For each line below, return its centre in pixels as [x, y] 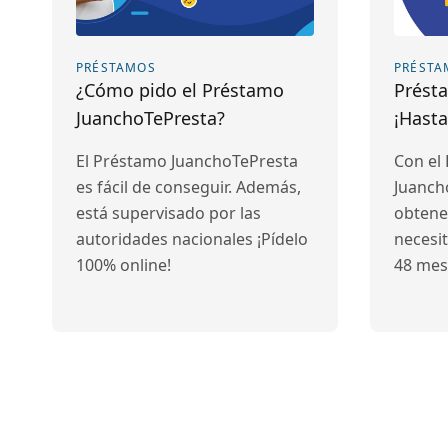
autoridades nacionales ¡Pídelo [192, 239]
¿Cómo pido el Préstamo [180, 90]
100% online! [123, 265]
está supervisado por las [168, 213]
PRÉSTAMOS [116, 67]
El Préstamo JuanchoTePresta [187, 161]
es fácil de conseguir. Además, [188, 187]
